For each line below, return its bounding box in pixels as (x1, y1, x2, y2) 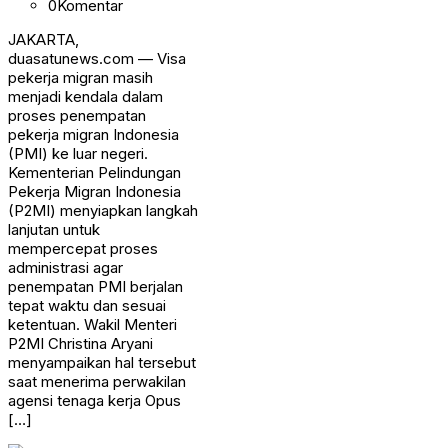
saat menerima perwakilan (8, 371, 186, 391)
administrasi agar (8, 257, 123, 277)
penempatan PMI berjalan (8, 276, 183, 296)
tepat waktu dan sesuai (8, 295, 166, 315)
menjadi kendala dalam (8, 86, 163, 106)
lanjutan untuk (8, 219, 100, 239)
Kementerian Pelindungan (8, 162, 181, 182)
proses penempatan (8, 105, 146, 125)
